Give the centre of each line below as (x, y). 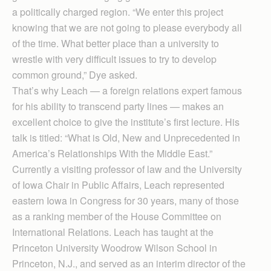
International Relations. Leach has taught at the (113, 232)
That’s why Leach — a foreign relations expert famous (127, 90)
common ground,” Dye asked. (75, 74)
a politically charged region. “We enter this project (118, 11)
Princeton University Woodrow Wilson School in (115, 247)
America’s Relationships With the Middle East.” (112, 153)
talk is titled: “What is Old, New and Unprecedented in (126, 137)
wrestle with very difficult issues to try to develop (114, 59)
